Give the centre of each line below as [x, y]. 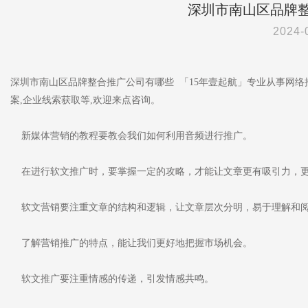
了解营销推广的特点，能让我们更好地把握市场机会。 [131, 243]
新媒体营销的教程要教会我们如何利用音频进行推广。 [131, 136]
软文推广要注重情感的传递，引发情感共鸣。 [112, 279]
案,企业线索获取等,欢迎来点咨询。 [85, 100]
